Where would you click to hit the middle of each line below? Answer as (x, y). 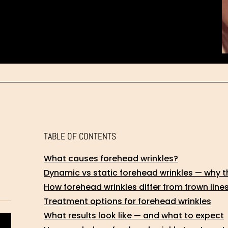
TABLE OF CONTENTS (80, 136)
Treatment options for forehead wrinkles (127, 201)
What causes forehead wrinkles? (111, 159)
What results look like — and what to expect (134, 216)
